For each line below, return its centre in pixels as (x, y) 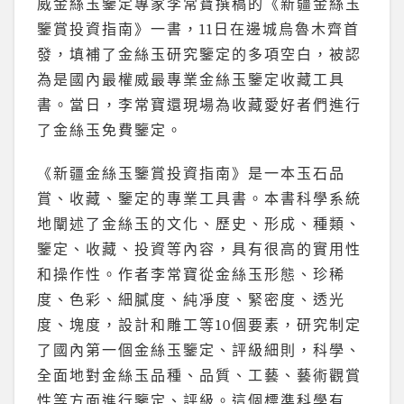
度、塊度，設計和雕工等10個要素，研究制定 (199, 326)
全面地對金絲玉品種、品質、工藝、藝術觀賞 (199, 376)
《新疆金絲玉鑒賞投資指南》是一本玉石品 (191, 174)
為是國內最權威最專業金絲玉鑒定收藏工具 (191, 81)
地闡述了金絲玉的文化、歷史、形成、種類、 (199, 225)
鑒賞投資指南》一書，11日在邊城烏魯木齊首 (198, 30)
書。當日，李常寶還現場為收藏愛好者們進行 (199, 106)
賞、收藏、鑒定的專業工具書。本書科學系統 (199, 200)
